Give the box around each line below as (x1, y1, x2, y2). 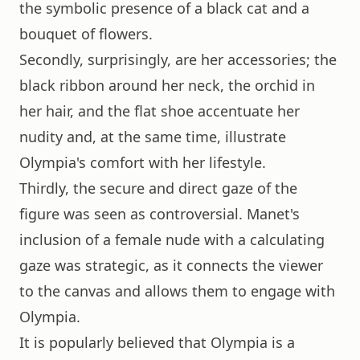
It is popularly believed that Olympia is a (19, 332, 295, 352)
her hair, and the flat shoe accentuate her (19, 100, 300, 121)
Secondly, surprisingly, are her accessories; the (19, 49, 337, 69)
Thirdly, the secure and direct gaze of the (19, 178, 297, 198)
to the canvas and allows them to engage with (19, 280, 335, 301)
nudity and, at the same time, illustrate (19, 126, 286, 146)
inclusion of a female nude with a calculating (19, 229, 325, 249)
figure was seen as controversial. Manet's (19, 203, 300, 223)
